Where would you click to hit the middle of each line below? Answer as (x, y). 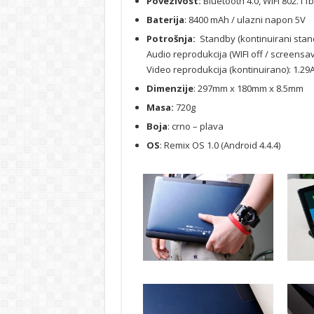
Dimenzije (170, 89)
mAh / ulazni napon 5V (258, 20)
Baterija (165, 20)
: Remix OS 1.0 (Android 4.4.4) (220, 145)
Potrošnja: (171, 39)
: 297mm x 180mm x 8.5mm (248, 89)
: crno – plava (195, 127)
